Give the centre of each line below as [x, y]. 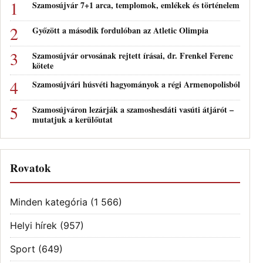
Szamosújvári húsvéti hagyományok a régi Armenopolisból [136, 84]
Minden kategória [49, 202]
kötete [43, 65]
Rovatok [31, 167]
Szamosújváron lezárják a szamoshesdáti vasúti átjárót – [133, 109]
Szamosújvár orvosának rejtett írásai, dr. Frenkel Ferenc [133, 55]
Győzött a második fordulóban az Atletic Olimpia [120, 30]
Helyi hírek [33, 225]
